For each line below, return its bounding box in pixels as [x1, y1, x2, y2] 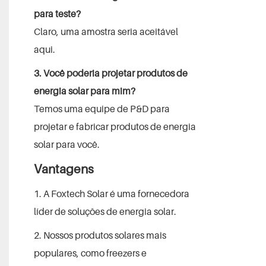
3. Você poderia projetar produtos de [33, 66, 188, 79]
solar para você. [33, 138, 100, 150]
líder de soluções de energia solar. [33, 205, 176, 217]
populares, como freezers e [33, 246, 147, 259]
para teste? [33, 7, 81, 20]
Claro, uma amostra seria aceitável [33, 25, 178, 37]
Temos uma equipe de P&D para [33, 102, 170, 115]
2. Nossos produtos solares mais [33, 229, 166, 241]
